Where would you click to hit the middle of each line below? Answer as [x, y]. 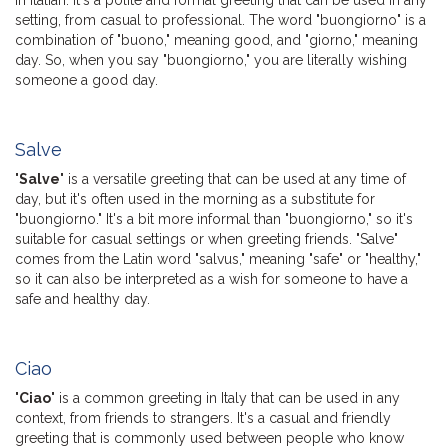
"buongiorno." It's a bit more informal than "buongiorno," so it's [214, 218]
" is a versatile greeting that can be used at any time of [233, 178]
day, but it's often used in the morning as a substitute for [195, 198]
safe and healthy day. [82, 298]
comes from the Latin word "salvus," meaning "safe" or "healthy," [218, 258]
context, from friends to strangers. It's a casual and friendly [203, 417]
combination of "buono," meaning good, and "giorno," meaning [216, 39]
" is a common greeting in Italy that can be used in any [225, 397]
